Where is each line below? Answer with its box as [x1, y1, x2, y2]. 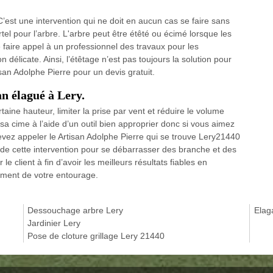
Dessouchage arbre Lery [27, 205, 124, 215]
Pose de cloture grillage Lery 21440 [27, 230, 165, 241]
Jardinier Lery [27, 218, 81, 228]
